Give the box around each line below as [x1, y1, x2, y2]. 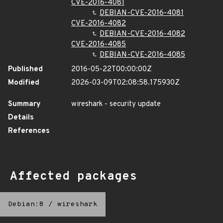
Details [8, 113, 34, 122]
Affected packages [10, 169, 137, 184]
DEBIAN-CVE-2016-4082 [100, 29, 185, 39]
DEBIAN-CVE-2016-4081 [100, 8, 184, 18]
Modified [8, 78, 39, 88]
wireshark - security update [71, 100, 161, 109]
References [8, 126, 50, 136]
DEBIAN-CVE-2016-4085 [100, 50, 185, 60]
